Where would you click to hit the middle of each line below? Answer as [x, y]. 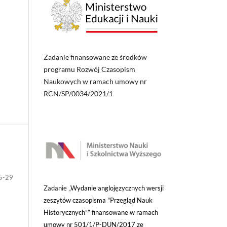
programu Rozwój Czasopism [89, 69]
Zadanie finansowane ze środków [95, 57]
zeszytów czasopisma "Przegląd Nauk [98, 200]
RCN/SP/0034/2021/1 [79, 93]
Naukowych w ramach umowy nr [95, 81]
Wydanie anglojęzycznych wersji [117, 188]
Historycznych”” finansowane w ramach [101, 212]
